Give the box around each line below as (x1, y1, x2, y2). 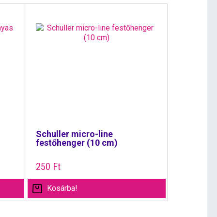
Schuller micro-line (35, 129, 113, 139)
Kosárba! (46, 184, 77, 193)
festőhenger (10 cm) (35, 138, 118, 148)
